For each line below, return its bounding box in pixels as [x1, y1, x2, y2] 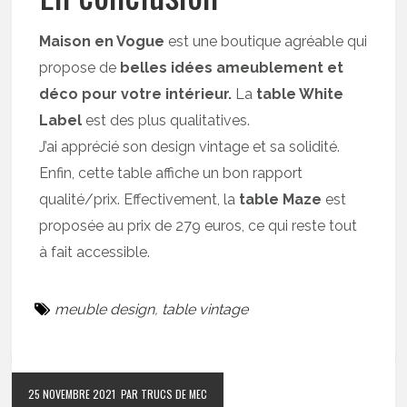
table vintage [162, 300, 249, 318]
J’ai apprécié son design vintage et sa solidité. [39, 137, 341, 155]
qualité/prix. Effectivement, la [39, 190, 240, 208]
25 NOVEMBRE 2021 [28, 385, 116, 402]
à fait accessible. [39, 243, 151, 261]
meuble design [55, 300, 155, 318]
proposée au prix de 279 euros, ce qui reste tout [39, 216, 358, 234]
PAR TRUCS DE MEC [121, 385, 208, 402]
